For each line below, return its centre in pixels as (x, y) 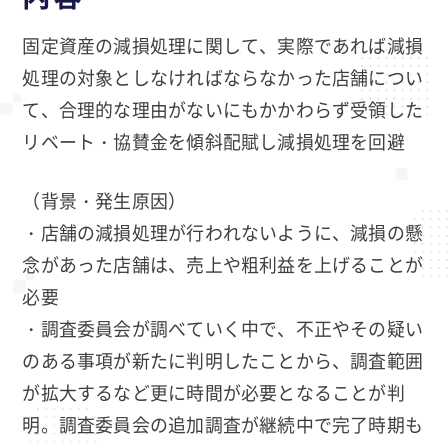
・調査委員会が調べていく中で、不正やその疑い (223, 327)
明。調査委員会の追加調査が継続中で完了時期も (223, 423)
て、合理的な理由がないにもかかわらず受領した (223, 108)
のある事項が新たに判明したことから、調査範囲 (223, 359)
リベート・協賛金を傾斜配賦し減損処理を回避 (213, 140)
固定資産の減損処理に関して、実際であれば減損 (223, 44)
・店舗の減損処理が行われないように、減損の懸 (223, 231)
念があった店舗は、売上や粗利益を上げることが (223, 263)
